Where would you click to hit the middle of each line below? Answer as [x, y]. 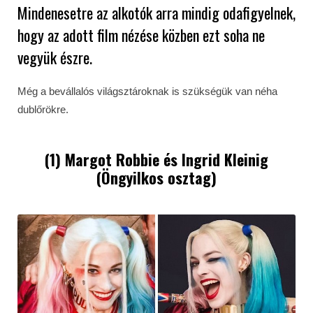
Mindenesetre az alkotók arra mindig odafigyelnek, [156, 13]
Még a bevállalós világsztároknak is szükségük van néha [147, 91]
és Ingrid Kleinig [214, 159]
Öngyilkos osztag [156, 177]
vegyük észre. [57, 57]
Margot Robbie [112, 159]
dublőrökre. [43, 109]
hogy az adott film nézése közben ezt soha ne [141, 35]
